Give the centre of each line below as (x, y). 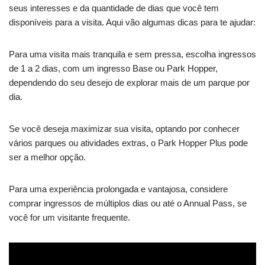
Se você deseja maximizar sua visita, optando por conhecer (124, 129)
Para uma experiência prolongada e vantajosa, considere (118, 189)
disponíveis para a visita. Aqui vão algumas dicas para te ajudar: (132, 22)
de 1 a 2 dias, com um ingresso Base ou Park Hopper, (113, 69)
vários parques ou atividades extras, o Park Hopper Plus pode (128, 143)
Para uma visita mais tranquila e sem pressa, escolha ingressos (132, 54)
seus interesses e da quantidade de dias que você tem (114, 8)
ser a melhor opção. (47, 157)
